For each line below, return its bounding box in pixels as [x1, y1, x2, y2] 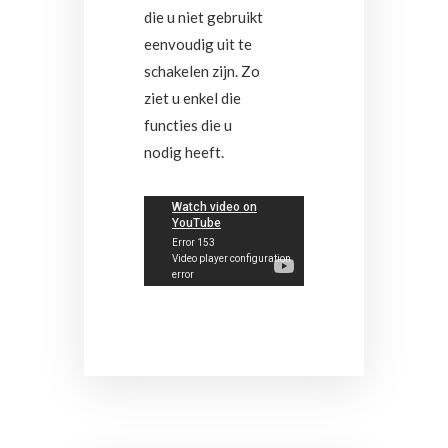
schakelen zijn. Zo [144, 62, 260, 80]
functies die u [144, 116, 232, 134]
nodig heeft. [144, 143, 224, 161]
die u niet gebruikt [144, 8, 263, 26]
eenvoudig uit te [144, 35, 252, 53]
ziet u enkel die [144, 89, 241, 107]
